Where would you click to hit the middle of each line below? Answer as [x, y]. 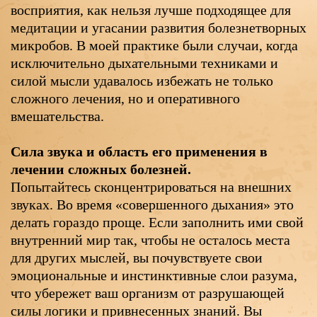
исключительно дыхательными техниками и [144, 63]
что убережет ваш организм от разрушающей [148, 293]
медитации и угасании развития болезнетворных [158, 27]
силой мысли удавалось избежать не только [142, 80]
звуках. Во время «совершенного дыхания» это [152, 204]
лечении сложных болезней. [101, 169]
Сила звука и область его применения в [139, 151]
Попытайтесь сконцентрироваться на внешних [151, 186]
